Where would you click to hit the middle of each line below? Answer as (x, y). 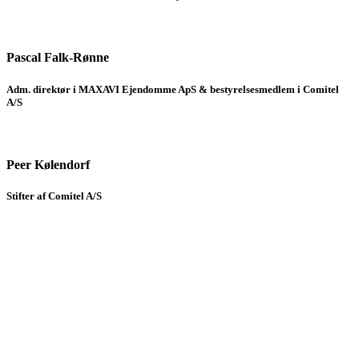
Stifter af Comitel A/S (54, 196)
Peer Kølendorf (48, 165)
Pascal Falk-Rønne (58, 58)
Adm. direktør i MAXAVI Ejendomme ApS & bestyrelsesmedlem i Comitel (173, 89)
